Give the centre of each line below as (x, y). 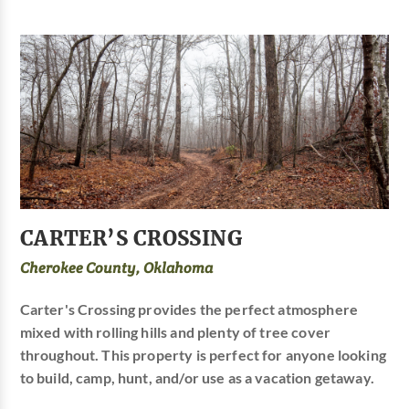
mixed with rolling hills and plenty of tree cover (175, 332)
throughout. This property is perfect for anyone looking (203, 355)
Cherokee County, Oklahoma (116, 267)
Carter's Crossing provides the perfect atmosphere (189, 309)
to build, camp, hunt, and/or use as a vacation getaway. (197, 378)
